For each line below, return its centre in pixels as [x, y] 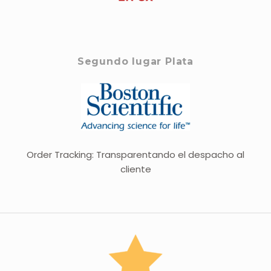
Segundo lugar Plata [135, 61]
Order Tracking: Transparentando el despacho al [135, 154]
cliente [135, 169]
